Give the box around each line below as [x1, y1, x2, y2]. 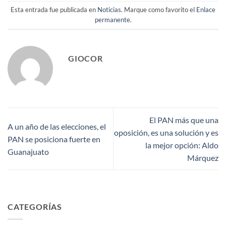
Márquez [187, 153, 218, 162]
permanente [94, 16, 130, 24]
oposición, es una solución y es [114, 128, 218, 137]
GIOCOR [68, 53, 103, 63]
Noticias [97, 6, 121, 14]
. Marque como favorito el [121, 6, 196, 14]
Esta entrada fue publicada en [11, 6, 97, 14]
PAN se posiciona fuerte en [8, 134, 100, 144]
